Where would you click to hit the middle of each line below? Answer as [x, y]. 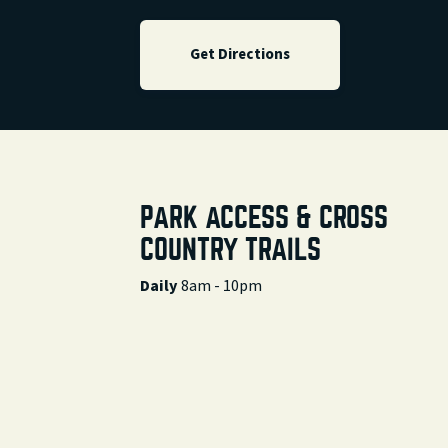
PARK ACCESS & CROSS [264, 218]
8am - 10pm [221, 286]
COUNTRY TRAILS [230, 250]
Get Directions [240, 54]
